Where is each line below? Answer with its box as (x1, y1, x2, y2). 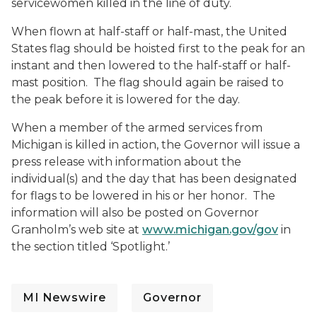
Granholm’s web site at (11, 223, 142, 236)
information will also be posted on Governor (11, 206, 259, 219)
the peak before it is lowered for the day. (11, 93, 240, 106)
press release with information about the (11, 155, 241, 168)
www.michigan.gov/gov (142, 223, 278, 236)
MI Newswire (23, 291, 106, 304)
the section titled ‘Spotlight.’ (11, 240, 170, 253)
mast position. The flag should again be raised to (11, 76, 284, 89)
